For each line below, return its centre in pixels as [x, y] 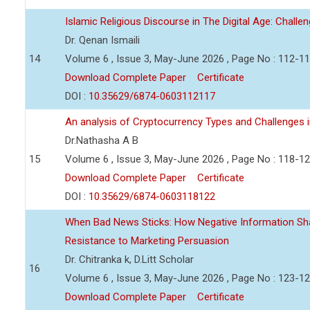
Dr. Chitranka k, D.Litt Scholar [129, 259]
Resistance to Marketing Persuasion [147, 241]
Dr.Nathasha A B [102, 140]
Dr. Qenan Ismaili [102, 40]
